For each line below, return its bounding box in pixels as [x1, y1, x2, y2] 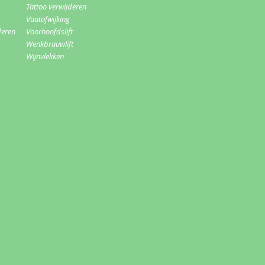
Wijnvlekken [26, 51, 64, 62]
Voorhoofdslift [26, 26, 73, 37]
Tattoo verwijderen [26, 1, 86, 12]
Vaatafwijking [26, 14, 70, 25]
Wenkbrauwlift [26, 38, 73, 50]
